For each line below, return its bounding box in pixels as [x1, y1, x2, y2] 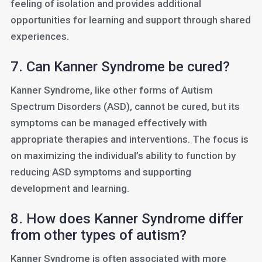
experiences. [10, 30, 69, 42]
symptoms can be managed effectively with [10, 117, 207, 129]
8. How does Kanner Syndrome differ [10, 211, 243, 227]
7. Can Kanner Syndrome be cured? [10, 58, 230, 75]
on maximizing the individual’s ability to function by [10, 150, 236, 161]
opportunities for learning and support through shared [10, 14, 251, 26]
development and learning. [10, 182, 129, 194]
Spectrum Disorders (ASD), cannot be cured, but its [10, 101, 240, 112]
